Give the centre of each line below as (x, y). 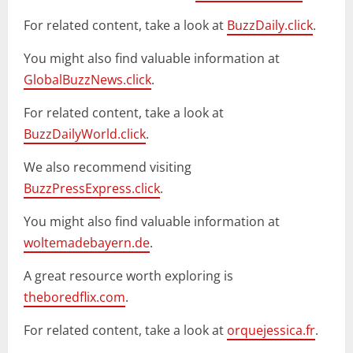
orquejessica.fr (271, 331)
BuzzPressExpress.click (92, 189)
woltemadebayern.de (87, 243)
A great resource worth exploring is (128, 276)
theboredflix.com (74, 297)
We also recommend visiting (108, 167)
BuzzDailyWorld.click (85, 134)
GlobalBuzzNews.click (87, 80)
